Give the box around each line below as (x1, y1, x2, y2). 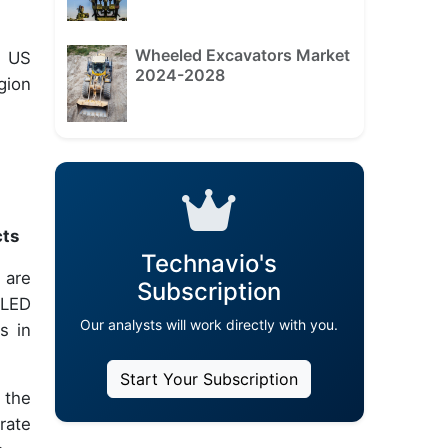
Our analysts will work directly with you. (80, 316, 339, 334)
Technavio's (141, 249, 278, 279)
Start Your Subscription (120, 369, 299, 390)
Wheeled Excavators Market (134, 44, 350, 65)
